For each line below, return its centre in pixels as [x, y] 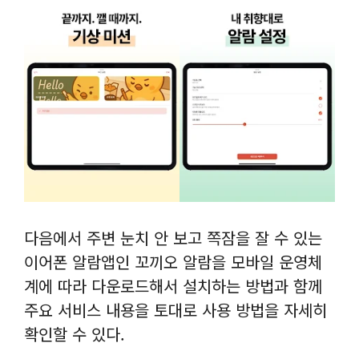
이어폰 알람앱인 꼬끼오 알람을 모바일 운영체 [173, 261]
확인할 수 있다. [75, 333]
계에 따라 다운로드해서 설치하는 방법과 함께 [173, 285]
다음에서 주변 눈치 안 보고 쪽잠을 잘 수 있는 [173, 237]
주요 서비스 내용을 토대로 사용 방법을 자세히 [175, 309]
